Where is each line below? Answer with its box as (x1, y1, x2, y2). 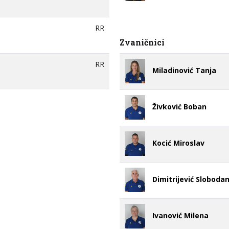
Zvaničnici (120, 37, 165, 48)
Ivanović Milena (152, 210, 209, 220)
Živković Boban (152, 101, 207, 111)
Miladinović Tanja (152, 65, 216, 75)
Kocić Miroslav (152, 138, 204, 148)
